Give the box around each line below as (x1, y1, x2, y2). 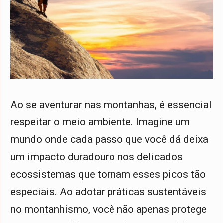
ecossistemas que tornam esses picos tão (10, 168, 206, 181)
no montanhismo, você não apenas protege (10, 203, 207, 216)
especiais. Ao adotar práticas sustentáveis (10, 186, 206, 198)
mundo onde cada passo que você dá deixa (10, 133, 208, 146)
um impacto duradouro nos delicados (10, 151, 183, 163)
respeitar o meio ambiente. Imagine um (10, 116, 190, 128)
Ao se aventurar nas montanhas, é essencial (10, 99, 212, 111)
